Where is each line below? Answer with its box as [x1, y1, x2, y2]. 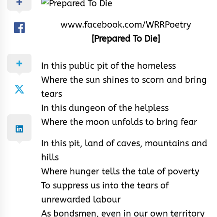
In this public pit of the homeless [41, 60, 176, 71]
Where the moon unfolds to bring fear [41, 116, 197, 127]
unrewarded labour [41, 194, 121, 205]
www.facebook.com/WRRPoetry [60, 19, 191, 30]
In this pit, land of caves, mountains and [41, 138, 207, 149]
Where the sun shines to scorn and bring [41, 74, 207, 85]
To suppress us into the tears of [41, 180, 169, 191]
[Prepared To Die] [91, 33, 160, 44]
